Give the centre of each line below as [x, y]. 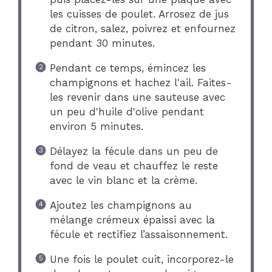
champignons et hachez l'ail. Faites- [141, 82]
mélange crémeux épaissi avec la [132, 219]
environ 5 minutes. [96, 126]
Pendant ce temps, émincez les [127, 68]
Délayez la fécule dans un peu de [134, 151]
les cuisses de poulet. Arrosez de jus [139, 14]
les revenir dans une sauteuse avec [137, 97]
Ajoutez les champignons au [121, 205]
